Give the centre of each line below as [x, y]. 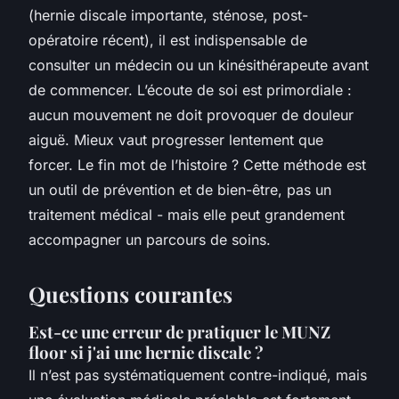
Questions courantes [130, 293]
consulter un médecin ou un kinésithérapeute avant [199, 65]
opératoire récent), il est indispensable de [168, 40]
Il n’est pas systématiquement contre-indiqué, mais [198, 375]
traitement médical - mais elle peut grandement [187, 214]
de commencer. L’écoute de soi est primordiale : [190, 90]
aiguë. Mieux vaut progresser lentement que [176, 139]
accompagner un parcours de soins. [150, 239]
